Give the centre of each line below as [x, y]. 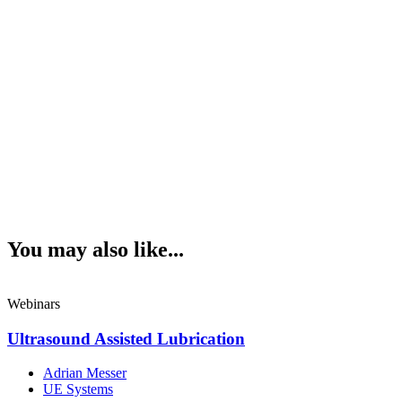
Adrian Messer [85, 373]
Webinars [34, 303]
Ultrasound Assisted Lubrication [126, 338]
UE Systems [78, 389]
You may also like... [96, 249]
